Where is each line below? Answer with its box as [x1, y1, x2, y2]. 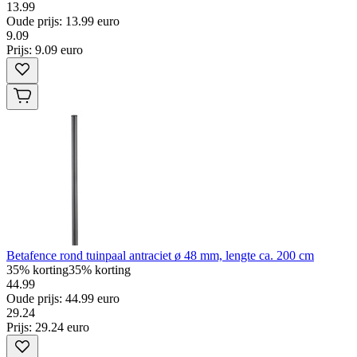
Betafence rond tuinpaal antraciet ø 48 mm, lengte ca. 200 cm [6, 248, 314, 262]
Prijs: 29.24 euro [6, 320, 89, 334]
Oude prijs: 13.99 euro [6, 14, 120, 28]
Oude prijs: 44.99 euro [6, 291, 120, 305]
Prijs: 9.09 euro [6, 42, 83, 57]
